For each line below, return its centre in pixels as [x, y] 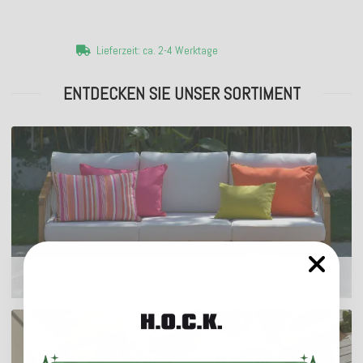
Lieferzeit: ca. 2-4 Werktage [157, 50]
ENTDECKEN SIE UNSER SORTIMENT [181, 94]
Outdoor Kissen [177, 278]
